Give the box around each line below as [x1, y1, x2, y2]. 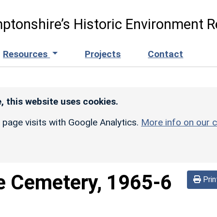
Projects [85, 48, 121, 60]
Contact [148, 48, 184, 60]
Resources [3, 48, 50, 60]
